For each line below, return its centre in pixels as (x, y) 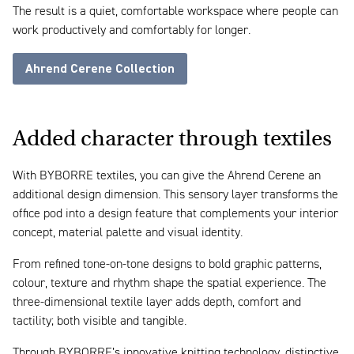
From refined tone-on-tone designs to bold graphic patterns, (167, 265)
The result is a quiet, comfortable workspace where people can (175, 12)
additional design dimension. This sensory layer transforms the (175, 196)
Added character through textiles (172, 139)
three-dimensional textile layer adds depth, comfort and (157, 303)
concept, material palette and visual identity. (128, 233)
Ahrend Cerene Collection (100, 69)
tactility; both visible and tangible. (100, 322)
